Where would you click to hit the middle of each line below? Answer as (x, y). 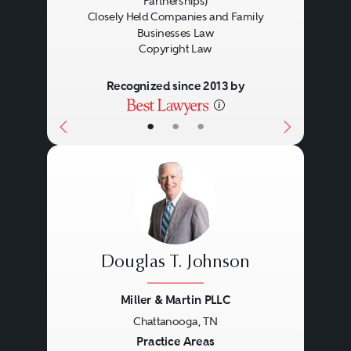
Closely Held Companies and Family (175, 17)
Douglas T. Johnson (175, 264)
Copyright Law (175, 49)
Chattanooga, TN (175, 322)
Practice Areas (175, 342)
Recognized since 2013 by (175, 86)
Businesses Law (175, 33)
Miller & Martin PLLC (175, 300)
